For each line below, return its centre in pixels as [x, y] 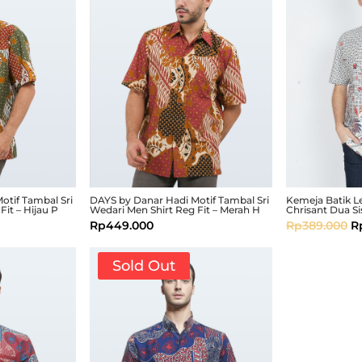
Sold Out [143, 266]
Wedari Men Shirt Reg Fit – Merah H [175, 209]
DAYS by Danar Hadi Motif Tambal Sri [179, 200]
